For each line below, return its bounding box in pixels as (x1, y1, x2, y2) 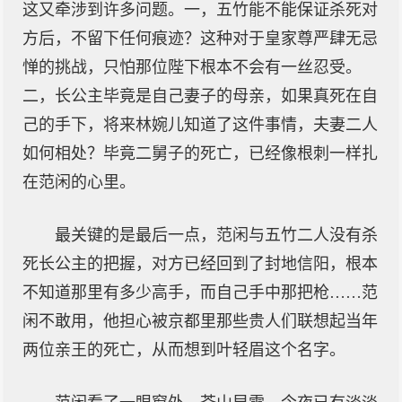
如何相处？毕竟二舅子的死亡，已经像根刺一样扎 (22, 144, 378, 162)
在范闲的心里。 (22, 173, 135, 191)
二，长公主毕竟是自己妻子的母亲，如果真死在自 (22, 87, 378, 105)
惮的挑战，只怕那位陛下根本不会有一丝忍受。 (22, 58, 362, 76)
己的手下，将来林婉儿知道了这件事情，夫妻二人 (22, 116, 378, 134)
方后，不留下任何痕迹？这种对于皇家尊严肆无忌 (22, 30, 378, 48)
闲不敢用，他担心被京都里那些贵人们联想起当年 (22, 312, 378, 330)
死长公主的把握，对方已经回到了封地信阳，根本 (22, 255, 378, 273)
